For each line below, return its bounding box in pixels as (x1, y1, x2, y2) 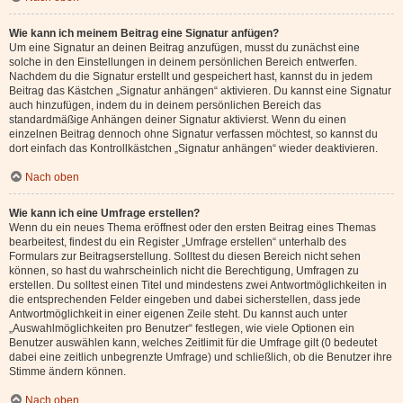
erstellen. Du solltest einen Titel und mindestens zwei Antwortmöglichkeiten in (9, 279, 387, 291)
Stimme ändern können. (9, 365, 126, 378)
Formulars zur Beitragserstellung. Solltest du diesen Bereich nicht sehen (9, 250, 361, 263)
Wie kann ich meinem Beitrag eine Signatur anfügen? (9, 27, 279, 40)
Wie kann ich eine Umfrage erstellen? (9, 207, 200, 219)
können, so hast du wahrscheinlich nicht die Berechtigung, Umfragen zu (9, 264, 359, 277)
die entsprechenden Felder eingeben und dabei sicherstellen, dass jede (9, 293, 361, 306)
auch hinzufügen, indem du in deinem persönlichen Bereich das (9, 99, 321, 112)
